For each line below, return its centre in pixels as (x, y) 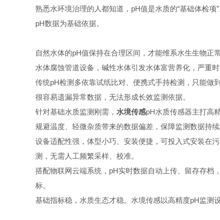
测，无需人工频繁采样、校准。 (87, 156)
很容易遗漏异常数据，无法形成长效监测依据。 (113, 97)
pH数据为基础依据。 (69, 23)
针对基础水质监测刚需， (76, 112)
